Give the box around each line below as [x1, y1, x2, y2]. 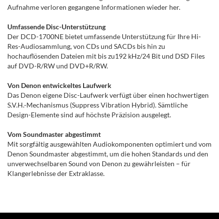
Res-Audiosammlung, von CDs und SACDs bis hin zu [7, 42, 165, 51]
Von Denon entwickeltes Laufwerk [7, 81, 111, 90]
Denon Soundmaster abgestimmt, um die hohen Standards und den [7, 150, 208, 158]
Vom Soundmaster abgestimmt [7, 130, 101, 139]
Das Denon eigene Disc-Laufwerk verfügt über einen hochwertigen [7, 91, 209, 100]
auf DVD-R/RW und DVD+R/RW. [7, 62, 108, 70]
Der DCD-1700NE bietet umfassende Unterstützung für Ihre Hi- [7, 32, 201, 41]
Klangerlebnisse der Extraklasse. [7, 169, 105, 178]
